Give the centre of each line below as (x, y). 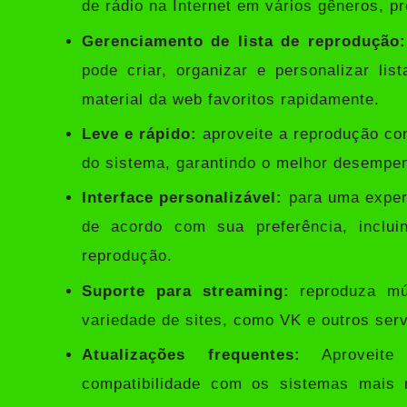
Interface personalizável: (183, 198)
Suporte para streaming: (186, 291)
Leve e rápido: (140, 134)
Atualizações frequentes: (191, 355)
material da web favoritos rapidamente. (231, 99)
